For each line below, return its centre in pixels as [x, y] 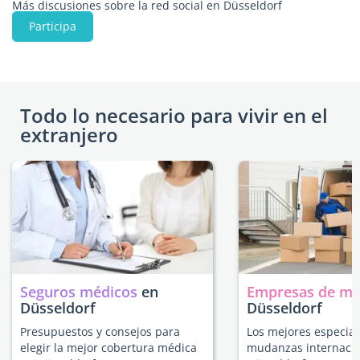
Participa [53, 26]
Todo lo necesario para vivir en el [174, 115]
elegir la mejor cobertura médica [108, 348]
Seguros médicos [79, 292]
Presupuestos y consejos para [100, 331]
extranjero [69, 135]
